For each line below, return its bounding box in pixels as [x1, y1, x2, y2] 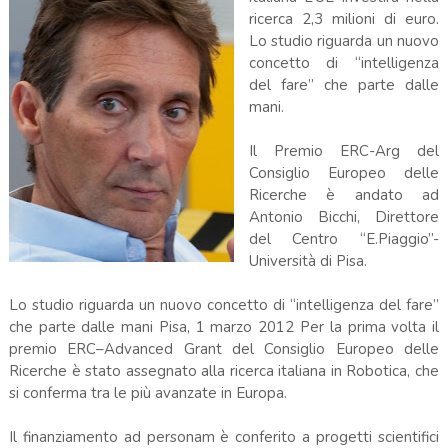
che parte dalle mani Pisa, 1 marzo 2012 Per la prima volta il [8, 316, 440, 337]
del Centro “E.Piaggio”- [248, 228, 440, 249]
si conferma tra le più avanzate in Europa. [8, 382, 291, 403]
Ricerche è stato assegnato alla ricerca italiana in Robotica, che [8, 360, 440, 381]
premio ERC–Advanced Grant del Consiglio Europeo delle [8, 338, 440, 359]
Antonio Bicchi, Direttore [248, 206, 440, 227]
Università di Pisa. [248, 250, 367, 271]
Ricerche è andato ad [248, 184, 440, 205]
